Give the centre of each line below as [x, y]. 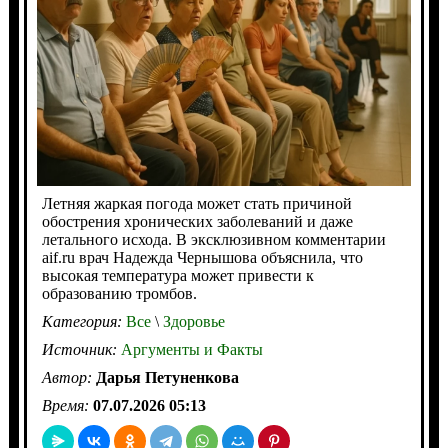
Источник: [81, 350]
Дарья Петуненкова [167, 378]
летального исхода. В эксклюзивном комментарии [213, 240]
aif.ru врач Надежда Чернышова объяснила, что [202, 258]
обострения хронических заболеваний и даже [197, 222]
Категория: [83, 322]
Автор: [68, 378]
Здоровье [191, 322]
